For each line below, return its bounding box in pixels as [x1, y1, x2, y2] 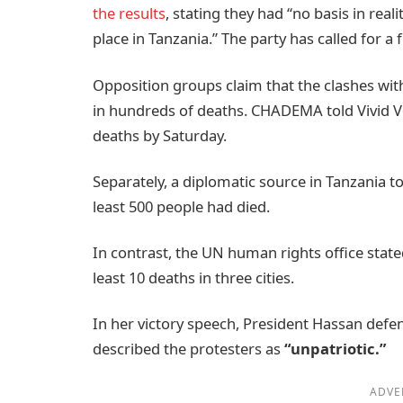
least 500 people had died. [93, 195, 270, 217]
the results [93, 3, 166, 24]
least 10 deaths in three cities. [93, 267, 294, 289]
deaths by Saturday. [93, 124, 227, 146]
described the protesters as [93, 338, 284, 360]
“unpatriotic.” [284, 338, 386, 360]
